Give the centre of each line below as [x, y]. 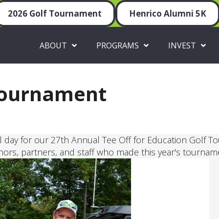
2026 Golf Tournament [55, 13]
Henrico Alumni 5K [167, 13]
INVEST [182, 45]
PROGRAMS [118, 45]
